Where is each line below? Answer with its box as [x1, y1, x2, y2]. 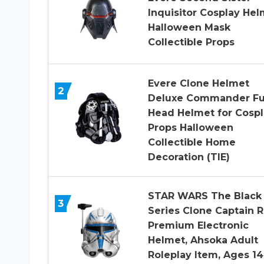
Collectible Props [147, 37, 235, 48]
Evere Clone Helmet [147, 77, 249, 89]
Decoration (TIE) [147, 151, 230, 163]
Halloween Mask [147, 22, 230, 34]
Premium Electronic [147, 219, 249, 231]
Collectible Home [147, 136, 236, 148]
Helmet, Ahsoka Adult [147, 234, 258, 246]
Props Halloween [147, 121, 233, 133]
